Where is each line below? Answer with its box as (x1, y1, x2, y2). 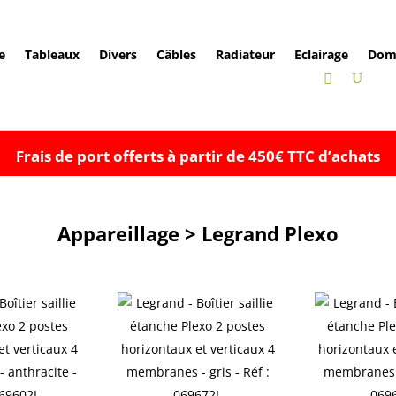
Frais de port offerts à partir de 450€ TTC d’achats (16, 146, 380, 166)
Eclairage (293, 46, 348, 63)
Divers (98, 46, 137, 63)
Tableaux (24, 46, 80, 63)
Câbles (156, 46, 196, 63)
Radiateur (215, 46, 275, 63)
